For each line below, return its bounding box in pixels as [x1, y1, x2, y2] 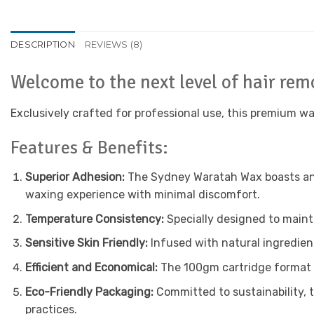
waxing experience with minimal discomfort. [25, 188, 260, 202]
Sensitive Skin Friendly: [25, 236, 148, 250]
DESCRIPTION [11, 39, 75, 50]
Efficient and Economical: [25, 260, 158, 274]
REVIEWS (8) [84, 39, 143, 50]
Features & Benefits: [11, 137, 168, 159]
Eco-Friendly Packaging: [25, 285, 153, 299]
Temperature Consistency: [25, 212, 164, 226]
